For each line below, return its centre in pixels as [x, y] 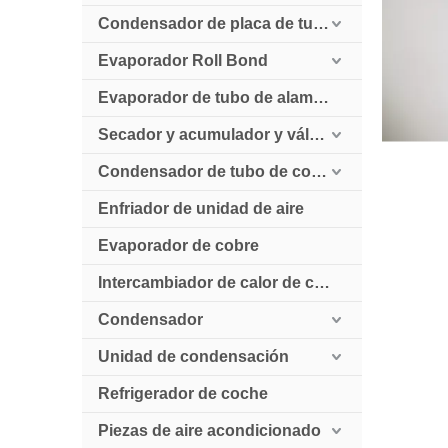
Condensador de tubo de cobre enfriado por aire [319, 171]
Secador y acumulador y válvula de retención [317, 134]
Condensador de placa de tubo [321, 23]
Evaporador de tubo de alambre [321, 97]
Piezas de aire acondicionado [209, 430]
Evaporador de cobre [178, 245]
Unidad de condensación [193, 356]
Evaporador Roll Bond [183, 60]
